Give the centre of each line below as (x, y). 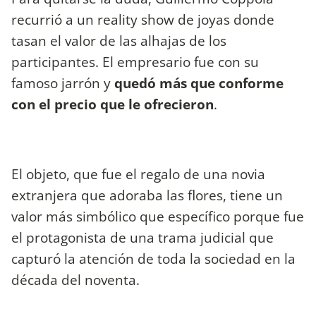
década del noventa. (75, 279)
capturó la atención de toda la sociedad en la (153, 258)
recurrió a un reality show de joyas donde (143, 20)
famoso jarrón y (63, 83)
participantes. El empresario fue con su (135, 62)
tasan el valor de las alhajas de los (119, 41)
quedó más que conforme (199, 83)
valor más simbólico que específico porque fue (158, 216)
